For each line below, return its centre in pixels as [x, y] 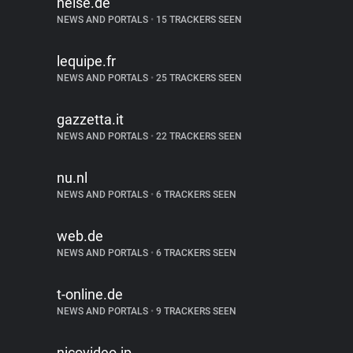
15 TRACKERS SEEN [198, 20]
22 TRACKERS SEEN [198, 136]
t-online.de [90, 294]
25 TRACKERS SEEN [198, 78]
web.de [80, 236]
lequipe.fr [86, 61]
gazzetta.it [90, 119]
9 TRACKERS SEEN [195, 311]
